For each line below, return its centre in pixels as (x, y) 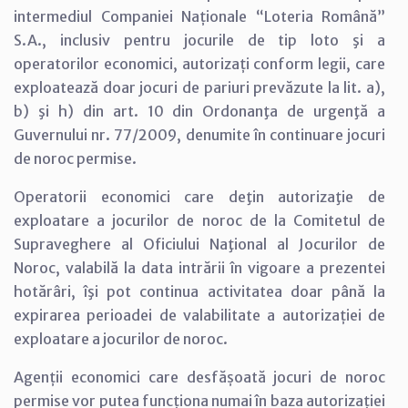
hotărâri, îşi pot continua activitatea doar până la (199, 291)
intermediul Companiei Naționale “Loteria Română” (199, 16)
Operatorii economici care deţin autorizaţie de (199, 196)
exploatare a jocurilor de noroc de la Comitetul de (199, 220)
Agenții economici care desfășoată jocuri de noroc (199, 377)
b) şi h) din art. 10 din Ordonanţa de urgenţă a (199, 111)
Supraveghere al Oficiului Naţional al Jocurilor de (199, 244)
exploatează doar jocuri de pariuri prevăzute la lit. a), (199, 87)
